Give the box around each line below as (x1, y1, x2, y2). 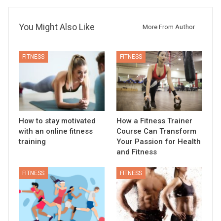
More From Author (142, 23, 195, 31)
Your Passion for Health (116, 137, 201, 147)
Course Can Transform (116, 127, 196, 136)
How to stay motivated (19, 116, 96, 126)
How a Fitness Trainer (116, 116, 192, 126)
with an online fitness (19, 127, 93, 136)
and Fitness (116, 147, 157, 157)
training (19, 137, 46, 147)
